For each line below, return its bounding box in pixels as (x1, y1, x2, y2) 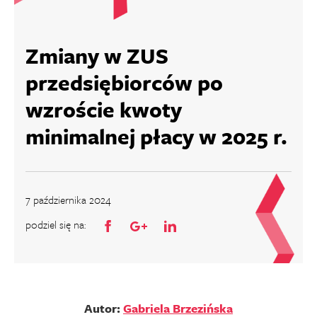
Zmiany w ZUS (25, 40, 168, 71)
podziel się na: (25, 217, 86, 232)
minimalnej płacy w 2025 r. (25, 121, 287, 151)
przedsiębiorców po (25, 67, 223, 98)
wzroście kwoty (25, 94, 182, 125)
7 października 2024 (25, 192, 111, 207)
